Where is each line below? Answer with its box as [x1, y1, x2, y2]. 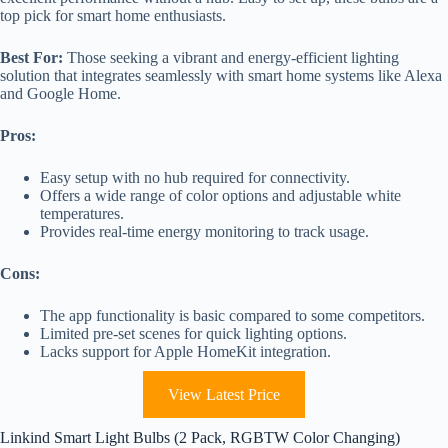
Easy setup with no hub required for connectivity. [40, 169, 350, 187]
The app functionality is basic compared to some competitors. [40, 307, 425, 325]
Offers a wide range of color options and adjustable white [40, 187, 401, 205]
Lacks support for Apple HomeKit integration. [40, 343, 331, 361]
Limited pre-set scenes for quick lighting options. [40, 325, 347, 343]
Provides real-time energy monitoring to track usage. [40, 223, 369, 241]
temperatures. [40, 205, 124, 223]
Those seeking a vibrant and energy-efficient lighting [63, 49, 399, 67]
